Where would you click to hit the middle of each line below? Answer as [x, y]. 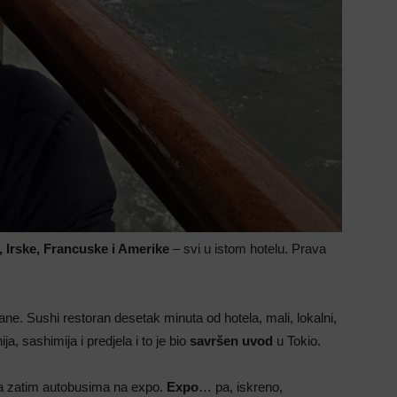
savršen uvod [231, 340]
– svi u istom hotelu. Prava [248, 248]
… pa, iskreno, [241, 386]
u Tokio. [297, 340]
